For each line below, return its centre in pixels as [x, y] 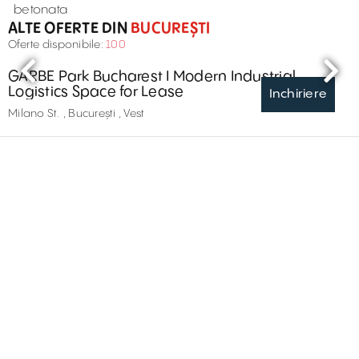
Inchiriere [298, 94]
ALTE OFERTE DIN [68, 28]
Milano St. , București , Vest [77, 113]
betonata [40, 10]
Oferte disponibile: [57, 44]
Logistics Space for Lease [96, 91]
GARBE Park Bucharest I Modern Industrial [91, 76]
